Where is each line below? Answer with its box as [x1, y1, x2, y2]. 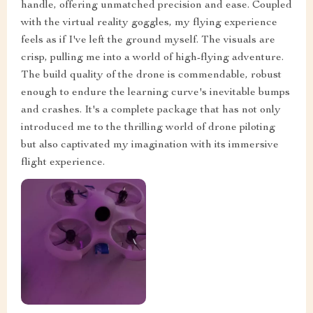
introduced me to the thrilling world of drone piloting [21, 122, 275, 134]
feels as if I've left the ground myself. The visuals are [21, 35, 275, 47]
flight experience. [21, 157, 105, 169]
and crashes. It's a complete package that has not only [21, 105, 281, 117]
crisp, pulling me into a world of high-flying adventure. [21, 52, 284, 64]
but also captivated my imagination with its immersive [21, 140, 279, 152]
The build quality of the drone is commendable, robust [21, 70, 282, 82]
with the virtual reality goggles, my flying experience [21, 17, 277, 29]
